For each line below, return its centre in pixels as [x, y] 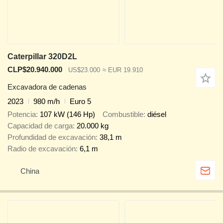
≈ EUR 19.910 [122, 70]
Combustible [123, 114]
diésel [157, 114]
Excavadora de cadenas [47, 87]
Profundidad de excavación [52, 137]
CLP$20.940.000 [35, 70]
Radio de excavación [42, 149]
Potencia [22, 114]
